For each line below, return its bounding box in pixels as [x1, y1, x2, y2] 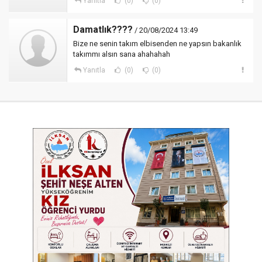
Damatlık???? [73, 24, 133, 35]
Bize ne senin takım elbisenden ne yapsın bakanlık [73, 39, 242, 48]
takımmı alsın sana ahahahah [73, 50, 170, 58]
